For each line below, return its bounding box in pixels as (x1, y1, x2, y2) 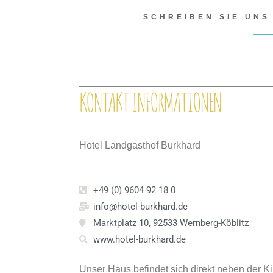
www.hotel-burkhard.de (93, 233, 186, 245)
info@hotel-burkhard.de (93, 200, 188, 212)
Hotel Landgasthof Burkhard (79, 140, 200, 151)
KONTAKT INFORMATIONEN (79, 87, 221, 118)
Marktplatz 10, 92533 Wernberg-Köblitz (93, 217, 249, 229)
